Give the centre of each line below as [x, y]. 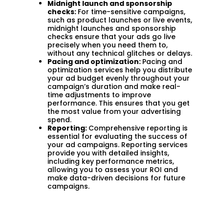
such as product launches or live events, [120, 20]
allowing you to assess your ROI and [113, 169]
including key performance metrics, [111, 161]
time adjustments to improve [99, 95]
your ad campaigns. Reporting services [118, 144]
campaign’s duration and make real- [114, 86]
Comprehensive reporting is [138, 128]
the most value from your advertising [114, 111]
